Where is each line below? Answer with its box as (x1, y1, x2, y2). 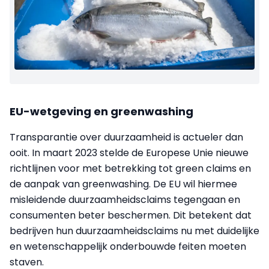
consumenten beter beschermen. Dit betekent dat (10, 208, 252, 223)
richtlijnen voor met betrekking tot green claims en (10, 162, 251, 176)
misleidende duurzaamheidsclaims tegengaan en (10, 193, 240, 207)
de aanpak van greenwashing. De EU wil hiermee (10, 177, 237, 192)
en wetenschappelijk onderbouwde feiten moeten (10, 240, 246, 254)
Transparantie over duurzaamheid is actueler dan (10, 130, 243, 145)
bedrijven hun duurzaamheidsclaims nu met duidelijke (10, 224, 259, 238)
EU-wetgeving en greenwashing (10, 104, 193, 119)
